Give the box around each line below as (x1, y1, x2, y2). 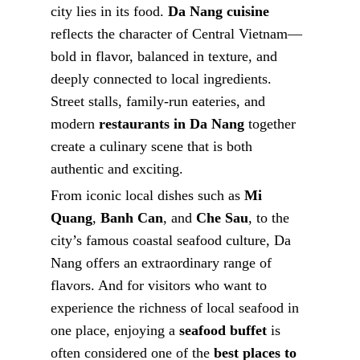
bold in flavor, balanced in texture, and (51, 48, 278, 65)
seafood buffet (179, 322, 268, 339)
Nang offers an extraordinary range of (51, 255, 272, 272)
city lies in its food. (51, 3, 169, 20)
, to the (248, 210, 290, 227)
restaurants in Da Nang (99, 116, 245, 133)
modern (51, 116, 100, 133)
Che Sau (196, 210, 249, 227)
